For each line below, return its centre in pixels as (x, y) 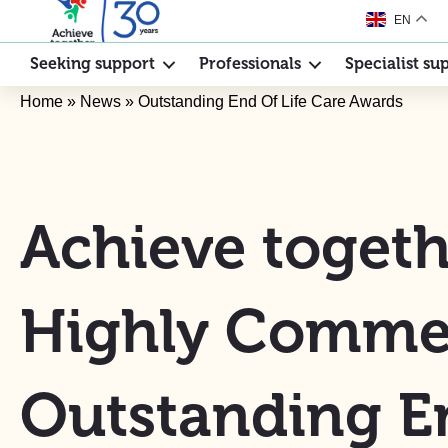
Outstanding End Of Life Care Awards (270, 101)
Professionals (250, 64)
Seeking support (92, 64)
